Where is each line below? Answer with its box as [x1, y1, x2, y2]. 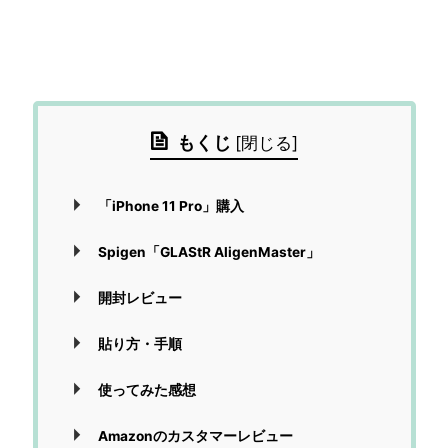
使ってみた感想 [98, 382, 197, 399]
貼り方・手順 [98, 336, 183, 353]
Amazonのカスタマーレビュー [98, 428, 294, 445]
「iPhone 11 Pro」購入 [98, 198, 245, 215]
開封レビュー [98, 290, 183, 307]
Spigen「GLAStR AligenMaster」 [98, 244, 321, 261]
